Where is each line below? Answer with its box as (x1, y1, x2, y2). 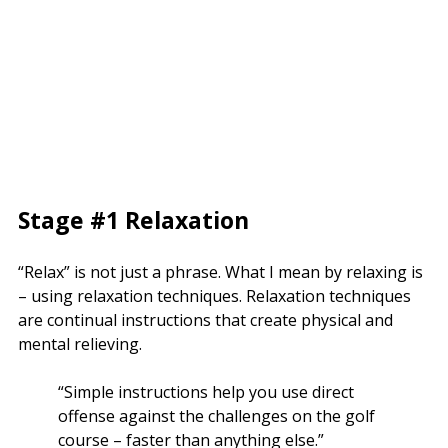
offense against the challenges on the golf (58, 404, 375, 427)
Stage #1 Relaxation (18, 203, 249, 236)
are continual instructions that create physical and (18, 308, 393, 331)
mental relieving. (18, 332, 142, 355)
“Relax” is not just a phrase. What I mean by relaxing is (18, 260, 423, 283)
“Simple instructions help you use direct (58, 380, 354, 403)
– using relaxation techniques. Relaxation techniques (18, 284, 411, 307)
